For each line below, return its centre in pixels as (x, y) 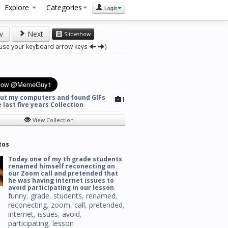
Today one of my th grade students (65, 159)
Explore (18, 7)
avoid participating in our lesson (61, 188)
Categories (64, 7)
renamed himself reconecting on (62, 166)
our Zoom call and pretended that (63, 173)
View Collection (52, 120)
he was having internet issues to (61, 180)
